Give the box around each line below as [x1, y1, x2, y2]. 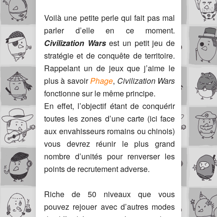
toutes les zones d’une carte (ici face [44, 113, 175, 124]
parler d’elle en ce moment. [44, 25, 175, 36]
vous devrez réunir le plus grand [44, 138, 175, 149]
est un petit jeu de [106, 37, 175, 48]
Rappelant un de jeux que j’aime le [44, 62, 175, 74]
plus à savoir [44, 75, 91, 86]
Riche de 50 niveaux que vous [44, 188, 175, 200]
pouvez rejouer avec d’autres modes [44, 201, 175, 212]
